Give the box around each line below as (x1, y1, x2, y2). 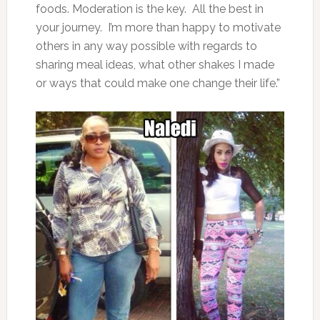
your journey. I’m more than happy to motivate (35, 21, 281, 35)
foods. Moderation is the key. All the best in (35, 2, 264, 16)
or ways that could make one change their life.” (35, 76, 280, 91)
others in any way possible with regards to (35, 39, 257, 54)
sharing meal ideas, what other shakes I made (35, 58, 274, 72)
